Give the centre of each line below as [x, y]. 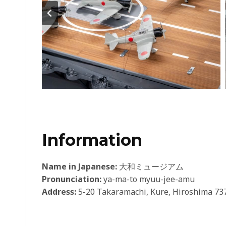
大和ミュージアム [151, 167]
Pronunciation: [72, 179]
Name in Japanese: [80, 167]
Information [92, 140]
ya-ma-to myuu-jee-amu [148, 179]
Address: [59, 192]
